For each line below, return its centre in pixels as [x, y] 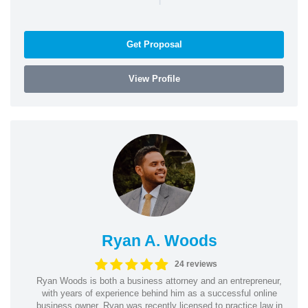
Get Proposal [154, 44]
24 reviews [196, 264]
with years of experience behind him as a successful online [159, 293]
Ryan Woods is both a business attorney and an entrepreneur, [159, 280]
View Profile [154, 78]
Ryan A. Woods [159, 240]
